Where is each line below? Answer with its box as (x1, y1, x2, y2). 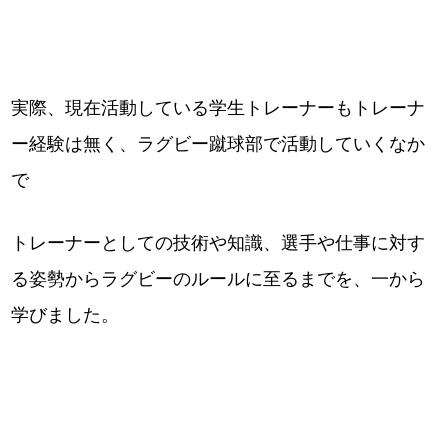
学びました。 (11, 305, 120, 326)
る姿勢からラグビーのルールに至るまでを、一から (11, 269, 426, 290)
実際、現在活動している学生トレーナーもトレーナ (11, 98, 426, 119)
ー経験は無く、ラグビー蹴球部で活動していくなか (11, 134, 426, 155)
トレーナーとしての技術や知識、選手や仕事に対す (11, 233, 426, 254)
